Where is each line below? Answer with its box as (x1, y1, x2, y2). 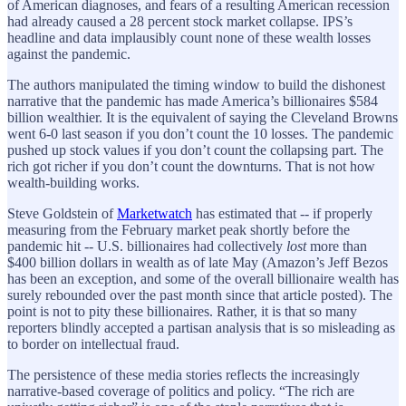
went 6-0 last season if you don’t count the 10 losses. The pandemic (7, 125, 393, 141)
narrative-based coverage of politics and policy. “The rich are (7, 382, 354, 399)
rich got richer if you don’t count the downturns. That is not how (7, 158, 375, 174)
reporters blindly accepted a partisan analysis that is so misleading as (7, 319, 395, 335)
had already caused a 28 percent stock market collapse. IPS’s (7, 13, 353, 29)
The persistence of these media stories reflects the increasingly (7, 366, 360, 382)
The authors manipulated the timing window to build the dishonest (7, 76, 385, 92)
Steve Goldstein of (7, 205, 117, 221)
